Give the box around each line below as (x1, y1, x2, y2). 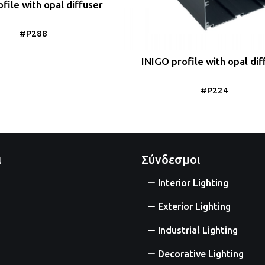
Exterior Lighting (158, 201, 231, 212)
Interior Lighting (158, 177, 228, 188)
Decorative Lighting (158, 248, 244, 259)
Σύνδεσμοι (141, 152, 200, 166)
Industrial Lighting (158, 224, 238, 235)
